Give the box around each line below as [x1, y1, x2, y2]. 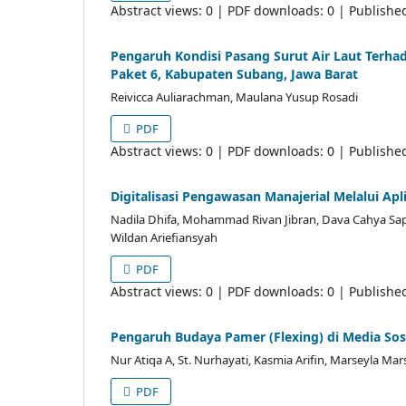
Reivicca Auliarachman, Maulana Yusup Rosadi [111, 88, 358, 105]
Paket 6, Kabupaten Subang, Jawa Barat [111, 64, 358, 82]
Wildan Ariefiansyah [111, 228, 217, 246]
